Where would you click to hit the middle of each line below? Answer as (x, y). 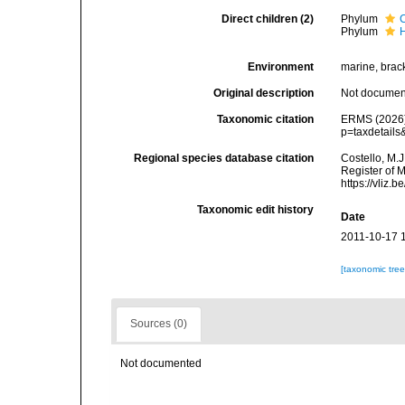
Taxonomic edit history (256, 210)
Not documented (161, 363)
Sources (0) (159, 324)
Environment (281, 67)
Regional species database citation (224, 158)
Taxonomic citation (266, 119)
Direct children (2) (268, 19)
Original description (264, 93)
